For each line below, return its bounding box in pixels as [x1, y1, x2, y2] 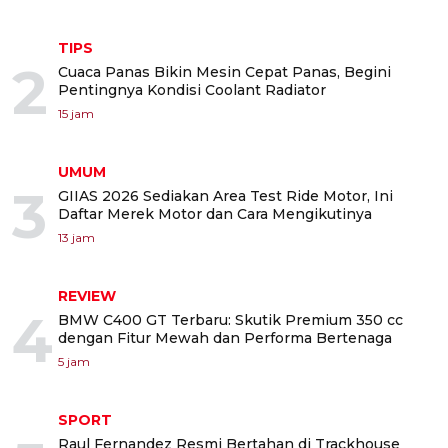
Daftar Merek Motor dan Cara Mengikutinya [58, 204, 372, 223]
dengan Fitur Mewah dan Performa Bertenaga [58, 328, 392, 347]
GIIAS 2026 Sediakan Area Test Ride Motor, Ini [58, 186, 393, 205]
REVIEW [58, 286, 116, 305]
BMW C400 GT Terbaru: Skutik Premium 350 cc [58, 310, 403, 329]
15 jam [58, 105, 94, 121]
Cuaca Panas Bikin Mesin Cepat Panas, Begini [58, 62, 391, 81]
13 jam [58, 229, 95, 245]
